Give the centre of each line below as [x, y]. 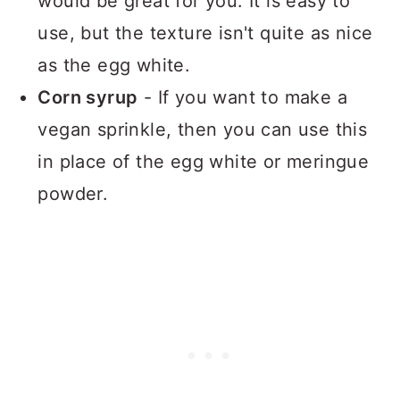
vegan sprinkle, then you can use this [203, 129]
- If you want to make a [242, 97]
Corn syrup [88, 97]
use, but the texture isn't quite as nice [205, 33]
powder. [73, 193]
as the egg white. [114, 65]
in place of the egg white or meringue [204, 161]
